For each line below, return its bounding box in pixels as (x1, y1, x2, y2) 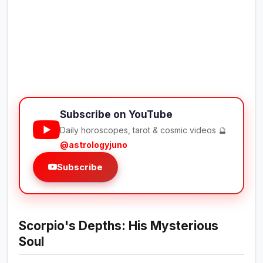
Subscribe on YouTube (60, 109, 173, 121)
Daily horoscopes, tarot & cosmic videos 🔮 (60, 125, 227, 136)
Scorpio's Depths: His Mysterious (19, 218, 219, 234)
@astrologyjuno (60, 140, 128, 150)
